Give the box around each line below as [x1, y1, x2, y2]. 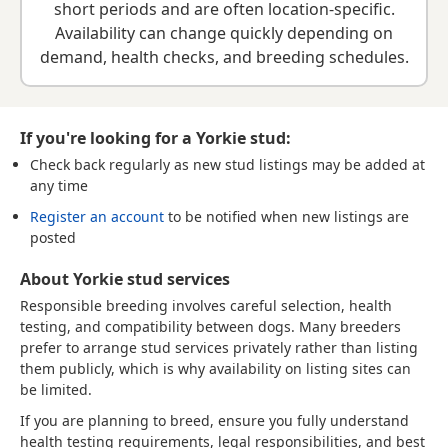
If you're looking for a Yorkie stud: [20, 127, 291, 149]
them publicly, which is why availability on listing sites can [20, 359, 411, 378]
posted [30, 228, 76, 247]
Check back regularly [30, 155, 170, 174]
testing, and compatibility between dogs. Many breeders [20, 317, 401, 336]
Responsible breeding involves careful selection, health [20, 296, 392, 315]
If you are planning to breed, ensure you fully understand [20, 411, 409, 430]
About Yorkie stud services [20, 268, 230, 290]
